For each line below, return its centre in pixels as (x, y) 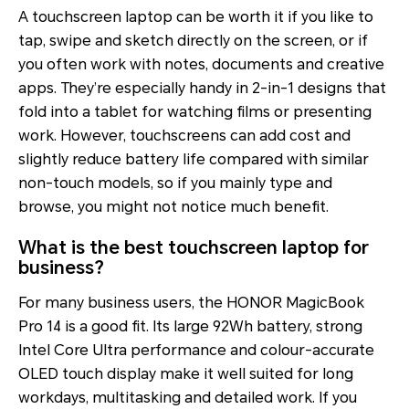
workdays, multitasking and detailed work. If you (188, 398)
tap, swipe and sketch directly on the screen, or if (193, 41)
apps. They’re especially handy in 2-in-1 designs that (202, 89)
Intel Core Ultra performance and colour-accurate (196, 351)
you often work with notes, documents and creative (201, 65)
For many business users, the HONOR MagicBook (191, 303)
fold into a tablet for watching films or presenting (195, 112)
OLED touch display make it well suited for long (186, 374)
